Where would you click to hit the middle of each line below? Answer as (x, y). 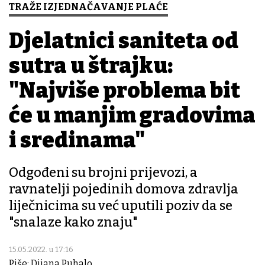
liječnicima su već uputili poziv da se (121, 206)
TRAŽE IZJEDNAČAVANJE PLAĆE (88, 7)
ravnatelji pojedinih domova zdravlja (124, 189)
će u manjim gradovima (132, 116)
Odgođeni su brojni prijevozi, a (103, 173)
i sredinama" (77, 140)
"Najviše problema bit (125, 91)
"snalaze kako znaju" (73, 222)
